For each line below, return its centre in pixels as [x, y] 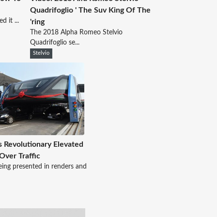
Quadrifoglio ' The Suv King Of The [90, 10]
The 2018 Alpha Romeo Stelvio [76, 33]
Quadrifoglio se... [54, 43]
